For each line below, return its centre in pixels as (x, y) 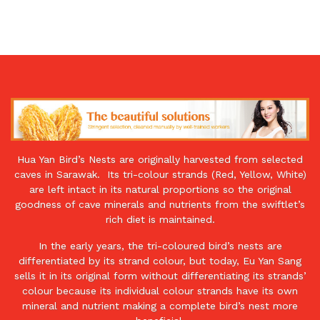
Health (29, 165)
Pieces (28, 45)
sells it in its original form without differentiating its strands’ (160, 275)
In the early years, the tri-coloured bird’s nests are (160, 245)
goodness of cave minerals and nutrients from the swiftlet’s (160, 204)
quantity (34, 216)
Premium (37, 79)
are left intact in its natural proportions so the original (160, 189)
